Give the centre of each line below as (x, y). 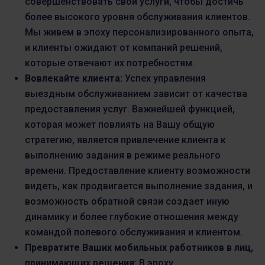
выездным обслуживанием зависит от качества (136, 93)
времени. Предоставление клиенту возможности (138, 170)
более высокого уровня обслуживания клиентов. (138, 17)
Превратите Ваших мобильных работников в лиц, (139, 247)
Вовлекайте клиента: (74, 78)
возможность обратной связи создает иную (127, 201)
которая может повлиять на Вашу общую (120, 124)
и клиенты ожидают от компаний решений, (124, 47)
